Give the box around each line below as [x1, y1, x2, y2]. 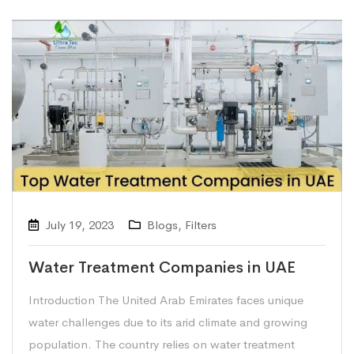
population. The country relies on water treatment [28, 337, 295, 352]
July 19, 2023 [45, 217, 114, 233]
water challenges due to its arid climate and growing [28, 314, 307, 330]
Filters [185, 217, 217, 233]
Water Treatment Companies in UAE [28, 258, 296, 278]
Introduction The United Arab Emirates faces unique [28, 292, 303, 308]
